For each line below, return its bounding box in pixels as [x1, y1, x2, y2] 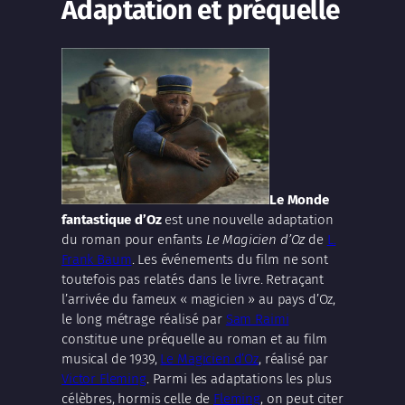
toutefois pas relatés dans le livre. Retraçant [61, 271, 325, 288]
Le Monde [269, 192, 329, 209]
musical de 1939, [61, 351, 161, 368]
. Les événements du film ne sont [131, 251, 328, 268]
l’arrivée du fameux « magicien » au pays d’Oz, [61, 291, 336, 308]
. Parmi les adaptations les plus [146, 371, 333, 388]
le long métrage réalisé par [61, 311, 226, 328]
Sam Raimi [225, 311, 289, 328]
